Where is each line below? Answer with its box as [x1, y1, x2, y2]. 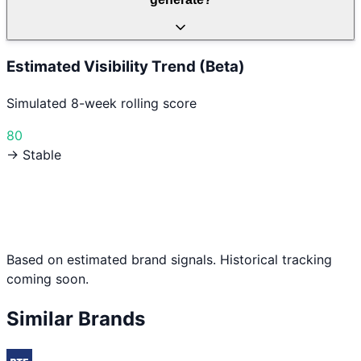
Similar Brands [6, 306, 145, 330]
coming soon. [6, 270, 89, 287]
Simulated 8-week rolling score [6, 94, 197, 111]
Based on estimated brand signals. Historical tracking [6, 251, 332, 268]
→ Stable [6, 146, 61, 163]
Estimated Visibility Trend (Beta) [6, 56, 245, 76]
